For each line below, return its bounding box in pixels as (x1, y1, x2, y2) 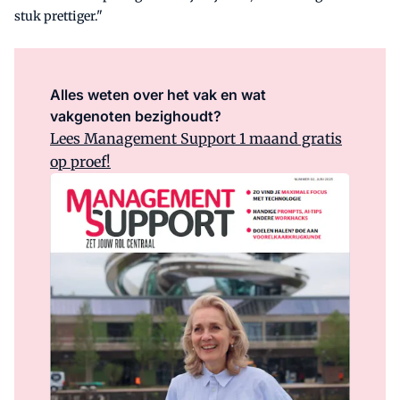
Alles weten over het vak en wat (50, 86, 266, 104)
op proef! (50, 153, 111, 171)
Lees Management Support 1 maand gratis (50, 129, 342, 148)
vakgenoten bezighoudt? (50, 107, 221, 126)
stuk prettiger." (14, 8, 103, 25)
